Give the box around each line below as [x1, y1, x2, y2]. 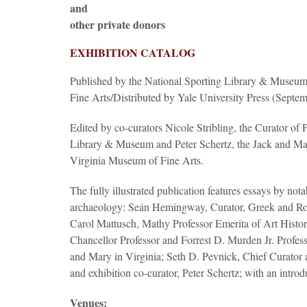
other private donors [70, 16, 165, 32]
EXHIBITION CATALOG [70, 45, 195, 60]
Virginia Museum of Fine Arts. [70, 153, 207, 167]
